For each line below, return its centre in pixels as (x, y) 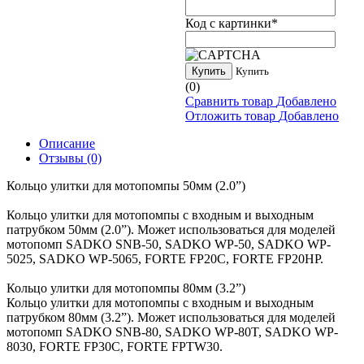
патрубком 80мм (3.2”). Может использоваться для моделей (171, 317)
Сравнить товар (229, 101)
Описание (67, 143)
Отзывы (63, 158)
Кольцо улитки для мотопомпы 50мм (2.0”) (126, 185)
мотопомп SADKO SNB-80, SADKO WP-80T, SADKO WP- (172, 331)
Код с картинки (228, 23)
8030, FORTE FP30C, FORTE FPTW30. (115, 346)
